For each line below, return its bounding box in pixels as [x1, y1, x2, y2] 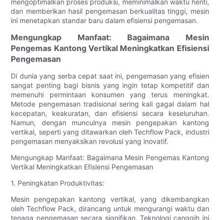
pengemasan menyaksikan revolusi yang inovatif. [11, 137, 169, 146]
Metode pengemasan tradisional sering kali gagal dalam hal [11, 100, 209, 109]
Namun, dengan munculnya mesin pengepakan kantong [11, 118, 209, 127]
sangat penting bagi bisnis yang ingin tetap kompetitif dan [11, 81, 209, 90]
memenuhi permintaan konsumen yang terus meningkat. [11, 90, 209, 99]
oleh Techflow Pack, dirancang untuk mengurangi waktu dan [11, 204, 209, 213]
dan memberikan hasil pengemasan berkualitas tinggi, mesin [11, 7, 209, 16]
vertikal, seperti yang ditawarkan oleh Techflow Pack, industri [11, 128, 209, 137]
